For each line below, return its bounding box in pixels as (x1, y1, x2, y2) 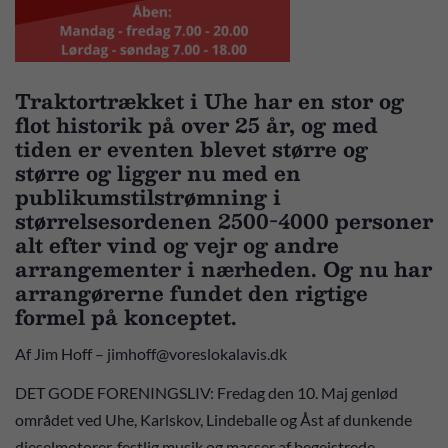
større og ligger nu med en (15, 155, 301, 190)
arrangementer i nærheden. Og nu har (15, 251, 432, 286)
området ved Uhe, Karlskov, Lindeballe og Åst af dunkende (15, 409, 412, 429)
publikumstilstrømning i (15, 179, 281, 214)
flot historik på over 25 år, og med (15, 107, 378, 142)
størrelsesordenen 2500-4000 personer (15, 203, 433, 238)
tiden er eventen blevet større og (15, 131, 368, 166)
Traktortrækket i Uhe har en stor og (15, 83, 404, 118)
